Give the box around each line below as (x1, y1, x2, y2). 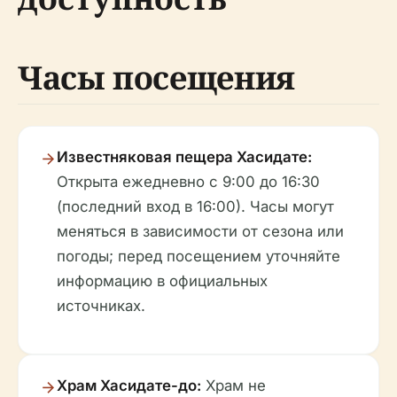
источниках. (57, 297, 145, 315)
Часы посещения (18, 56, 295, 100)
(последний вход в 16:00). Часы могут (57, 198, 334, 216)
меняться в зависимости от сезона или (57, 222, 344, 241)
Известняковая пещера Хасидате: (57, 148, 312, 167)
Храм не (201, 377, 266, 395)
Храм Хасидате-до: (57, 377, 201, 395)
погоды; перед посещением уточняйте (57, 247, 340, 266)
